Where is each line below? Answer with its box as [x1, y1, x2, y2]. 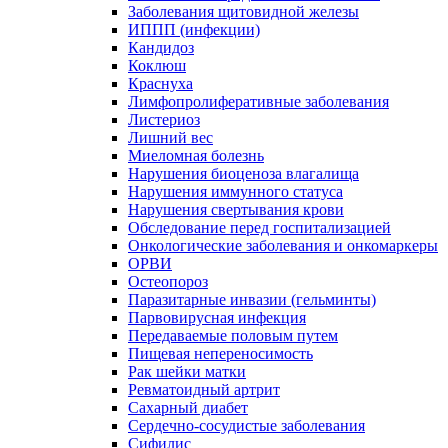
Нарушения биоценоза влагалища [128, 164, 359, 182]
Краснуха [128, 74, 193, 92]
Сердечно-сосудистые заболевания [128, 416, 365, 434]
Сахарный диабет [128, 398, 248, 416]
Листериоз [128, 110, 200, 128]
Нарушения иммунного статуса [128, 182, 343, 200]
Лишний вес [128, 128, 213, 146]
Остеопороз [128, 272, 208, 290]
